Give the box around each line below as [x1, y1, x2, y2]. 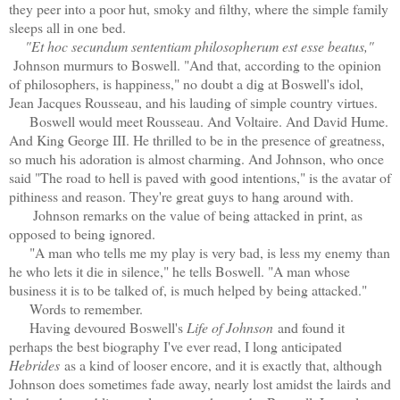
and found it [273, 317, 345, 337]
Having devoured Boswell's [9, 317, 187, 337]
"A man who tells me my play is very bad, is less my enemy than [9, 242, 390, 262]
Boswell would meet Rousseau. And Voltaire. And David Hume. [9, 111, 388, 130]
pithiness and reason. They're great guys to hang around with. [9, 186, 354, 205]
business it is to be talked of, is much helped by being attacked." [9, 279, 367, 299]
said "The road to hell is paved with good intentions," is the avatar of [9, 167, 391, 187]
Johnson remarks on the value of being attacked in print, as [9, 204, 362, 224]
